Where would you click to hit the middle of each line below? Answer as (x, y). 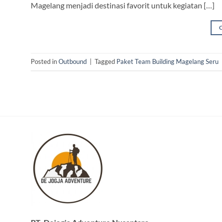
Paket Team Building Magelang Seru (167, 62)
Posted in (45, 62)
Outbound (73, 62)
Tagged (106, 62)
